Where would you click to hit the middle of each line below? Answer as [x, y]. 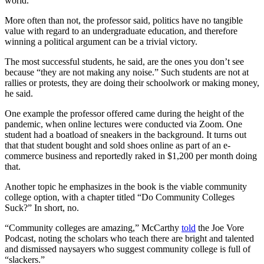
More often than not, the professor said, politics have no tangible [124, 20]
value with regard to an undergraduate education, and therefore [121, 31]
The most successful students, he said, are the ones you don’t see [124, 61]
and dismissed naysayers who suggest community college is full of [128, 249]
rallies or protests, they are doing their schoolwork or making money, [132, 82]
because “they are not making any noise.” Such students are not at [127, 72]
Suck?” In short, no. [42, 207]
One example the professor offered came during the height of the [124, 113]
